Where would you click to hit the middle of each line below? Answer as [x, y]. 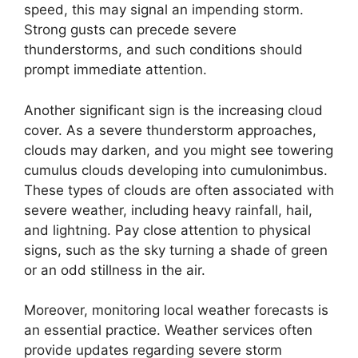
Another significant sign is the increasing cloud [173, 110]
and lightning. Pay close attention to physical [167, 230]
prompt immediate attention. [115, 70]
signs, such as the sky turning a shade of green [176, 250]
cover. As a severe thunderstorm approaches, [170, 130]
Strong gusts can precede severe [130, 30]
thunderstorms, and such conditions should [163, 50]
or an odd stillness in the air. [115, 270]
